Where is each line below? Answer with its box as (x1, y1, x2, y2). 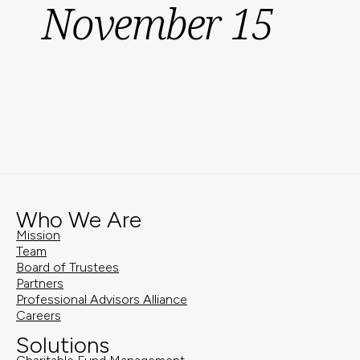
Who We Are (16, 205, 141, 233)
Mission (16, 227, 60, 243)
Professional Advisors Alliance (16, 291, 187, 307)
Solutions (16, 330, 109, 358)
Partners (16, 275, 63, 291)
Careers (16, 307, 61, 323)
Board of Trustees (16, 259, 119, 275)
